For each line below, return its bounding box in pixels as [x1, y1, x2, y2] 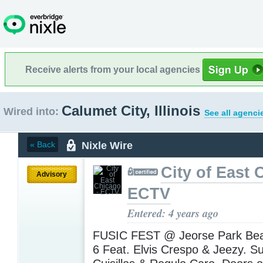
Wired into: [4, 106, 59, 117]
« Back [30, 140, 55, 149]
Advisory [36, 170, 67, 178]
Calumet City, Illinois [62, 103, 204, 119]
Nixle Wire [82, 139, 133, 151]
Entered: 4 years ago [127, 205, 218, 221]
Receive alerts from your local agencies [25, 64, 203, 75]
